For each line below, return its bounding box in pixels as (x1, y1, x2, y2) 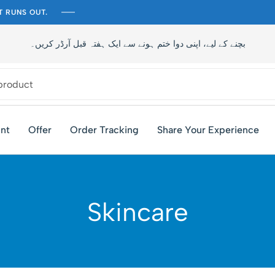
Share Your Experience (157, 124, 259, 136)
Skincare (87, 196, 188, 228)
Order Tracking (70, 124, 139, 136)
